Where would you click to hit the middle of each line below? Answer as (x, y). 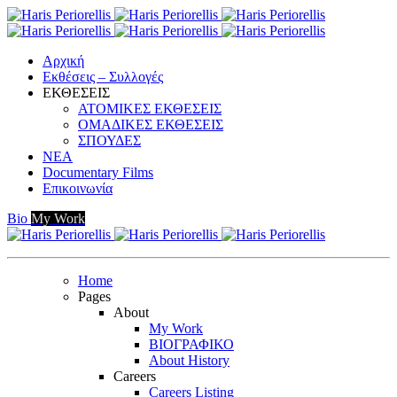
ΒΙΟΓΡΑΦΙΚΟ (191, 344)
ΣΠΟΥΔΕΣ (109, 140)
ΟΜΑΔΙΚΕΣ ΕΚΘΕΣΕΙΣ (151, 125)
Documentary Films (98, 172)
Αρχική (63, 61)
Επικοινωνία (78, 188)
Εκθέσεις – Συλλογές (103, 77)
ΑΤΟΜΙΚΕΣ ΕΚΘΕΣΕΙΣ (150, 109)
